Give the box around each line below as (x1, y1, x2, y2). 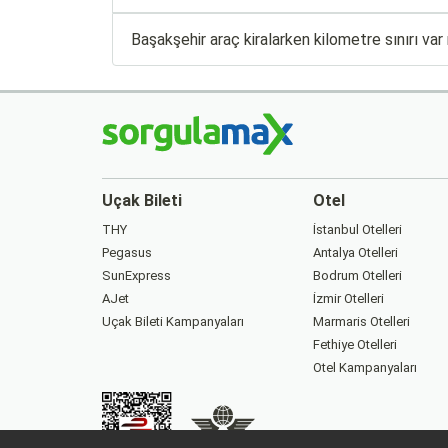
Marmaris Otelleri (312, 314, 410, 329)
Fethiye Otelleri (312, 337, 397, 352)
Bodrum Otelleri (312, 268, 402, 283)
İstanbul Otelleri (312, 222, 402, 237)
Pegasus (102, 245, 152, 260)
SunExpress (102, 268, 171, 283)
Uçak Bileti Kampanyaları (102, 314, 244, 329)
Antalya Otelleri (312, 245, 398, 260)
